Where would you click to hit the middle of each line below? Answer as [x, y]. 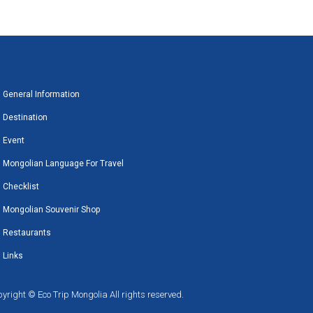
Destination [26, 117]
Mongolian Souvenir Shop [52, 209]
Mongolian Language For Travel [64, 163]
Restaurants [27, 232]
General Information [42, 94]
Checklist [21, 186]
